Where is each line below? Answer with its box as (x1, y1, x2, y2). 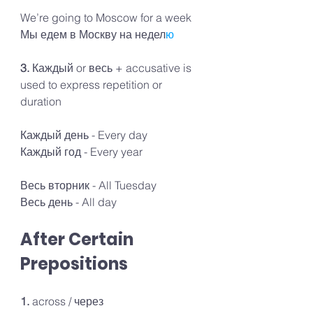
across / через (32, 294, 103, 309)
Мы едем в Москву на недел (20, 27, 166, 42)
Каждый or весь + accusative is (32, 61, 194, 75)
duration (20, 94, 61, 109)
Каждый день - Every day (20, 128, 147, 143)
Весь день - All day (20, 195, 117, 210)
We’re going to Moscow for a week (20, 10, 194, 25)
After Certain (20, 228, 137, 252)
